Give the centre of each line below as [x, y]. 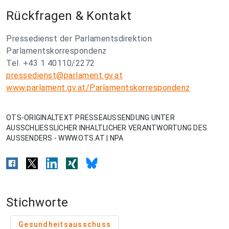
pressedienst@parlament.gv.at [64, 75]
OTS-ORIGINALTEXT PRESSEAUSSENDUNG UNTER [90, 118]
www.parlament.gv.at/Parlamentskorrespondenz [98, 88]
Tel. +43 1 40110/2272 [51, 63]
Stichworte [37, 202]
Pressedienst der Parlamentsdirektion [79, 39]
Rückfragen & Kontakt [69, 16]
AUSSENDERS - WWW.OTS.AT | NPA [65, 138]
